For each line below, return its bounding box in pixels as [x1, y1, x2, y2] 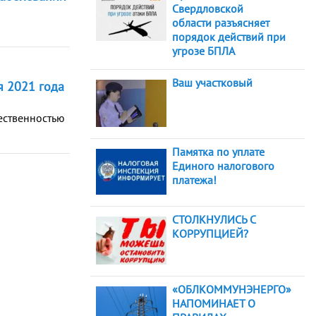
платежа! [172, 172, 217, 187]
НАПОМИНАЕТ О [172, 296, 255, 311]
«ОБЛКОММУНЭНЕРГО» [172, 282, 291, 297]
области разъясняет [172, 16, 269, 30]
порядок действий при [172, 30, 286, 44]
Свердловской [172, 1, 243, 16]
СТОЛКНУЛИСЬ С [172, 212, 255, 226]
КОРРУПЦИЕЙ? [172, 226, 248, 241]
